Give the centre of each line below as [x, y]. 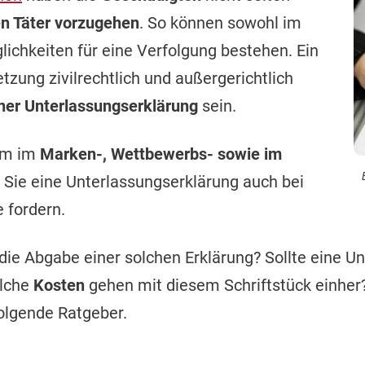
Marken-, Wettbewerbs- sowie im [161, 154]
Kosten [59, 285]
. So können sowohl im [220, 23]
